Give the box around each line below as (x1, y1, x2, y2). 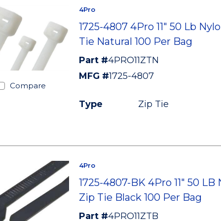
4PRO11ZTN (108, 55, 159, 66)
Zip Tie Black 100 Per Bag (78, 191, 202, 203)
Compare (9, 80, 46, 90)
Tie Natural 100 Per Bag (78, 36, 192, 47)
